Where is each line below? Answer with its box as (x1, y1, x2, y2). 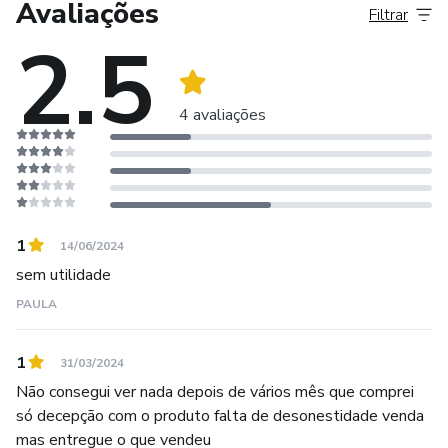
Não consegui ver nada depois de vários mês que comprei (16, 381, 414, 403)
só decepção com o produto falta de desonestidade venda (16, 405, 424, 427)
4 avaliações (179, 104, 266, 126)
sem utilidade (16, 264, 111, 286)
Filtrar (369, 4, 408, 26)
